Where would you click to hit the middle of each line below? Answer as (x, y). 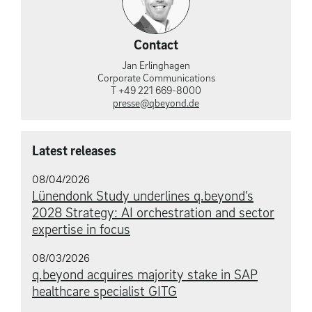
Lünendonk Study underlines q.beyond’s (143, 195)
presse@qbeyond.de (156, 102)
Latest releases (74, 150)
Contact (156, 44)
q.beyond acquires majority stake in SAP (145, 274)
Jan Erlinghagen (156, 64)
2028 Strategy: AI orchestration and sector (153, 212)
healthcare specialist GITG (104, 291)
